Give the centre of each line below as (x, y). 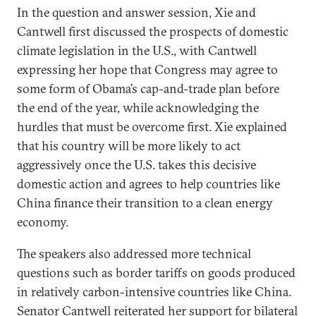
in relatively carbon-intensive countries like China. (154, 291)
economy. (43, 221)
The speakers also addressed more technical (134, 253)
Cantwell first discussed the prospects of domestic (153, 31)
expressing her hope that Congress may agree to (147, 69)
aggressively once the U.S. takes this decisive (136, 164)
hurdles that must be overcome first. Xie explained (152, 126)
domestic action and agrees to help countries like (148, 183)
